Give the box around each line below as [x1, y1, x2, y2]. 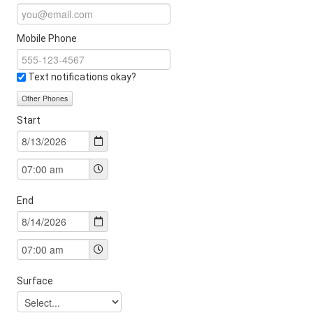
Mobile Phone [17, 32, 77, 44]
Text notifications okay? [26, 71, 136, 82]
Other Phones [22, 92, 68, 103]
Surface [17, 275, 53, 286]
